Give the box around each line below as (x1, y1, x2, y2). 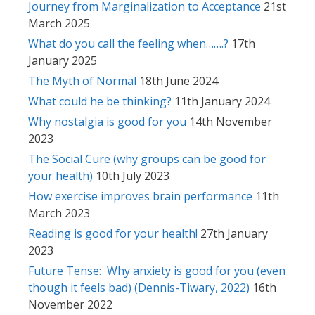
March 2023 (28, 205, 90, 221)
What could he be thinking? (28, 93, 172, 109)
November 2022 (28, 296, 112, 312)
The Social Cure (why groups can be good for (28, 150, 266, 167)
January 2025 (28, 52, 97, 68)
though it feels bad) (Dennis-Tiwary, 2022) (28, 279, 250, 295)
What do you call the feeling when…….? (28, 35, 229, 51)
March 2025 (28, 15, 90, 31)
